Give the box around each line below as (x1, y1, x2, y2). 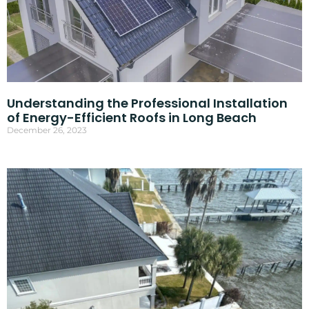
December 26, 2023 (6, 125, 87, 136)
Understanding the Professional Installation (6, 94, 288, 112)
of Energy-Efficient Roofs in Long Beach (6, 109, 257, 127)
